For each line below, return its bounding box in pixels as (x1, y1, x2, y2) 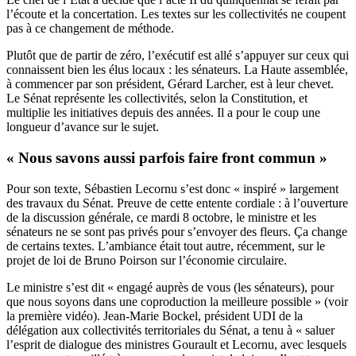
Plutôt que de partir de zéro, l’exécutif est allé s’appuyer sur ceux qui (6, 48, 349, 63)
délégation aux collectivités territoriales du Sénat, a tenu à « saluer (6, 323, 335, 337)
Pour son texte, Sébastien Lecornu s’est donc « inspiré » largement (6, 181, 339, 195)
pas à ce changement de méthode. (6, 21, 174, 36)
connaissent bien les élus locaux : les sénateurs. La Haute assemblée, (6, 63, 348, 77)
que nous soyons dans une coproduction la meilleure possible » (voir (6, 294, 348, 308)
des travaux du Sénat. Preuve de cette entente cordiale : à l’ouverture (6, 195, 348, 210)
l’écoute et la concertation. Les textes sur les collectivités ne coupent (6, 7, 346, 21)
